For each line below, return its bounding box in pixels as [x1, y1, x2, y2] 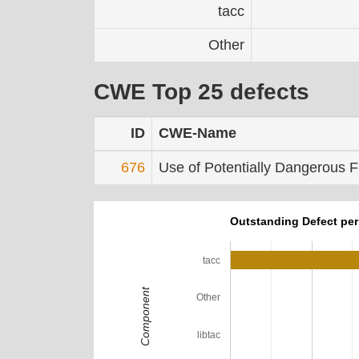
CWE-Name [159, 124, 236, 141]
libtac [197, 329, 220, 341]
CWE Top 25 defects [94, 79, 309, 104]
